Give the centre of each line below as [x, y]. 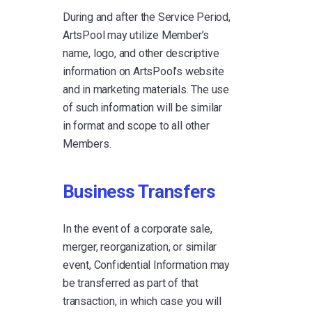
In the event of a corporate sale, [138, 228]
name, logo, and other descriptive [141, 53]
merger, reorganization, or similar [140, 247]
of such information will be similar [143, 107]
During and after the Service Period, [147, 17]
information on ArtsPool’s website [143, 71]
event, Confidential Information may [147, 265]
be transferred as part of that [131, 283]
